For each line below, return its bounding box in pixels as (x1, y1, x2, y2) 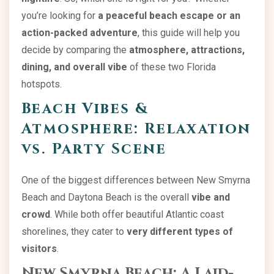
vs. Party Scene (21, 139, 166, 159)
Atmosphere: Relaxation (21, 119, 251, 139)
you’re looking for (21, 10, 98, 21)
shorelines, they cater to (21, 226, 127, 237)
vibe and (191, 191, 230, 203)
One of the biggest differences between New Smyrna (21, 174, 250, 186)
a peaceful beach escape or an (98, 10, 240, 21)
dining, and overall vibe (21, 61, 127, 73)
